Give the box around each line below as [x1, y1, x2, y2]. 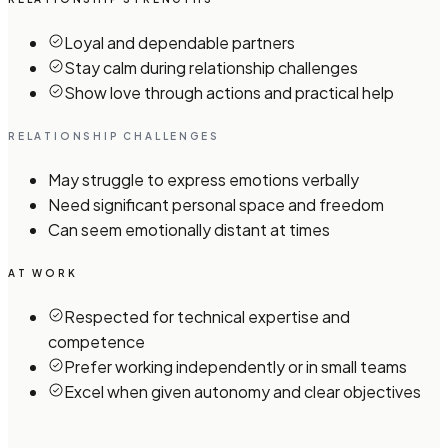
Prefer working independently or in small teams [64, 356, 407, 378]
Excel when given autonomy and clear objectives [64, 381, 421, 403]
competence [48, 331, 145, 353]
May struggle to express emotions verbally [48, 169, 359, 191]
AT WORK [8, 267, 78, 280]
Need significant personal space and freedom [48, 194, 384, 216]
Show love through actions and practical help [64, 82, 394, 104]
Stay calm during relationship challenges [64, 57, 358, 79]
